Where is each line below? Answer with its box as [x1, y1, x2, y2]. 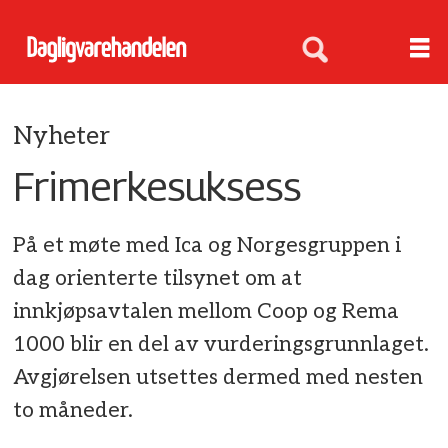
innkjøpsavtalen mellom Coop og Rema [13, 299, 400, 325]
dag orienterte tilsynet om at [13, 266, 303, 292]
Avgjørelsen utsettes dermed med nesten [13, 365, 424, 391]
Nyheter [13, 121, 111, 151]
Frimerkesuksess [13, 161, 302, 210]
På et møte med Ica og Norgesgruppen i [13, 233, 402, 259]
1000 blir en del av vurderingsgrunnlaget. [13, 332, 430, 358]
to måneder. [13, 398, 134, 424]
